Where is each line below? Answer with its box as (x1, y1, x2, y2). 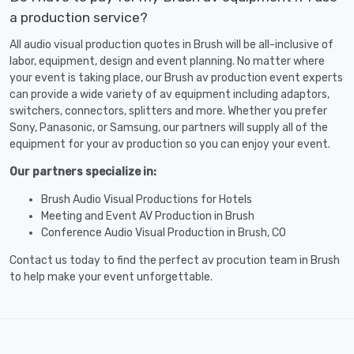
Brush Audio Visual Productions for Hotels (41, 192, 252, 206)
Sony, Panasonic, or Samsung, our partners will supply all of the (9, 120, 328, 134)
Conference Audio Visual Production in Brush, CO (41, 225, 286, 239)
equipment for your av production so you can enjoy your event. (9, 137, 330, 151)
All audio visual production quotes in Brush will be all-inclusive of (9, 37, 333, 51)
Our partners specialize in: (9, 164, 156, 179)
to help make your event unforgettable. (9, 269, 213, 284)
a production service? (9, 9, 148, 26)
